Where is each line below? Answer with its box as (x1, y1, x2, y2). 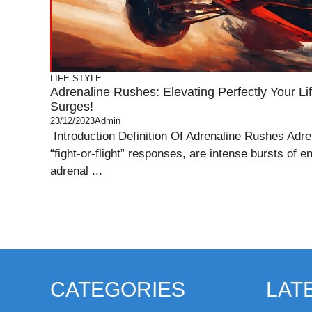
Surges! (50, 100, 93, 114)
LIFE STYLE (50, 73, 102, 84)
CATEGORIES (50, 278, 185, 301)
